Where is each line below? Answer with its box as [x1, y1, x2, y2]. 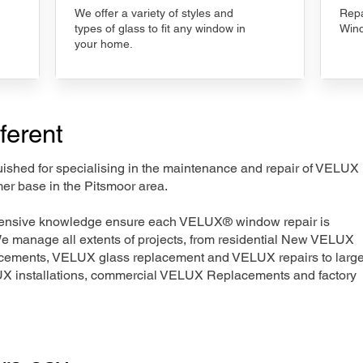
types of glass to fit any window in [75, 22, 246, 35]
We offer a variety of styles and [75, 6, 233, 19]
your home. [75, 37, 133, 50]
